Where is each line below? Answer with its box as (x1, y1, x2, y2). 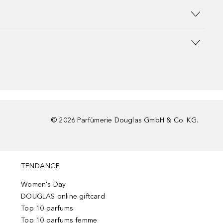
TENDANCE (21, 162, 60, 170)
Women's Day (21, 180, 66, 189)
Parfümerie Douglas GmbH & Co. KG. (77, 116, 198, 124)
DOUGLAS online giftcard (21, 192, 105, 201)
